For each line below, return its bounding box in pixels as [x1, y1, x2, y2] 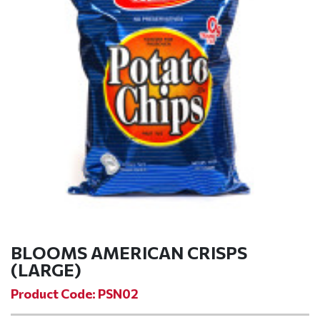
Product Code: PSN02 [11, 286, 139, 301]
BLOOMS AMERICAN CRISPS [11, 242, 247, 263]
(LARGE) [11, 259, 81, 280]
